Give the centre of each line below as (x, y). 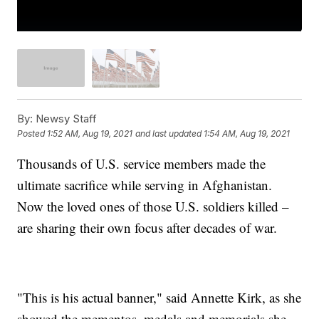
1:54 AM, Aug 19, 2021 (247, 134)
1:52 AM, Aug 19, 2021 (90, 134)
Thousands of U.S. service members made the (142, 163)
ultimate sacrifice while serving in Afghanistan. (145, 184)
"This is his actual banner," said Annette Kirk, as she (159, 297)
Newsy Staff (65, 118)
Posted (32, 134)
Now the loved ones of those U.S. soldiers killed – (153, 206)
